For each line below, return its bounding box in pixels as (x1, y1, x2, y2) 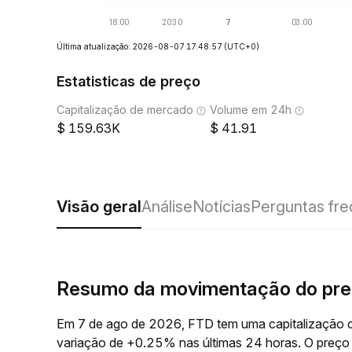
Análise (141, 197, 192, 216)
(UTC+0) (224, 42, 259, 51)
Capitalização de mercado (57, 103, 193, 116)
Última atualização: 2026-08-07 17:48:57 (57, 42, 222, 51)
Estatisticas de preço (57, 73, 200, 90)
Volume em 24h (210, 103, 291, 116)
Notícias (192, 197, 251, 216)
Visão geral (57, 197, 141, 216)
